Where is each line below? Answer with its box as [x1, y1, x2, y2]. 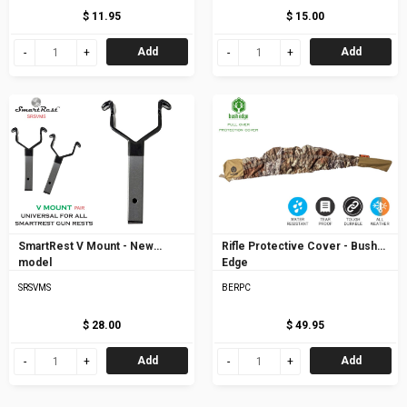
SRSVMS [18, 282, 51, 293]
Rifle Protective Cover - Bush [222, 239, 377, 253]
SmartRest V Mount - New [18, 239, 154, 253]
